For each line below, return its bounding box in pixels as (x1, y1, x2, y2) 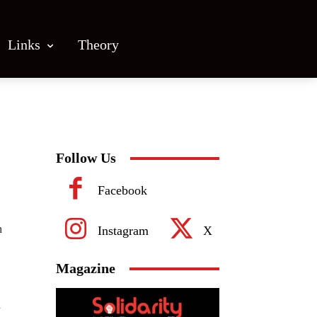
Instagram (98, 223, 149, 238)
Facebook (98, 183, 147, 197)
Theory (78, 36, 119, 52)
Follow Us (56, 150, 116, 166)
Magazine (56, 260, 115, 276)
